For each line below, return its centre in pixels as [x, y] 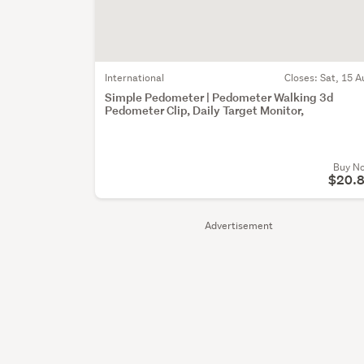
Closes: [302, 77]
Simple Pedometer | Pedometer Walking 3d [219, 97]
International [135, 77]
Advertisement [239, 225]
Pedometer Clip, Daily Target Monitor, [205, 110]
